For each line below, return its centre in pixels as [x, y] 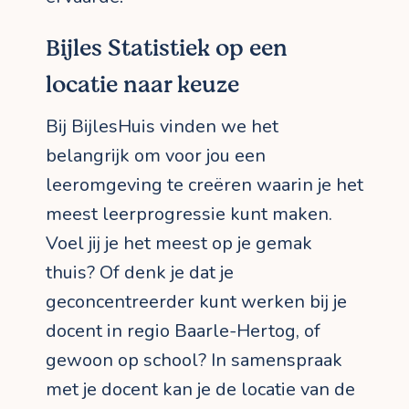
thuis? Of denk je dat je [140, 273]
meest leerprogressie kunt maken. [189, 215]
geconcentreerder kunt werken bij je [196, 302]
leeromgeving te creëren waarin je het [204, 185]
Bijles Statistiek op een [167, 49]
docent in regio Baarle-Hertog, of [183, 331]
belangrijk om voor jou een [156, 156]
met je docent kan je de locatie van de [200, 390]
